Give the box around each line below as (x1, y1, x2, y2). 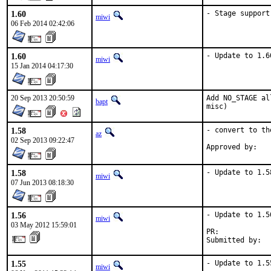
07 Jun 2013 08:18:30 (11, 178, 74, 187)
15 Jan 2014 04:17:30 (11, 62, 73, 70)
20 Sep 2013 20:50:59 (11, 94, 74, 102)
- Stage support (206, 9, 270, 18)
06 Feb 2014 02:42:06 (11, 19, 74, 28)
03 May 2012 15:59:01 (11, 221, 77, 229)
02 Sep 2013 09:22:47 (11, 136, 74, 145)
